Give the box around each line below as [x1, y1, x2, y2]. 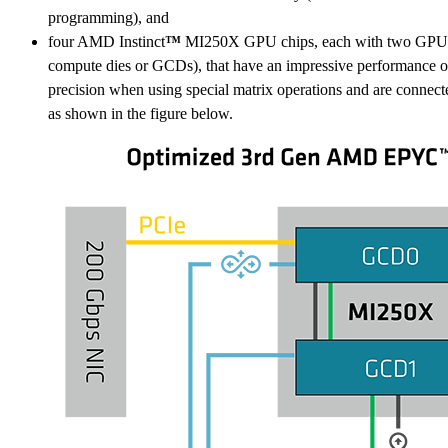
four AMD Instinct [48, 33, 165, 51]
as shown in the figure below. [48, 105, 233, 123]
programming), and [48, 9, 169, 27]
